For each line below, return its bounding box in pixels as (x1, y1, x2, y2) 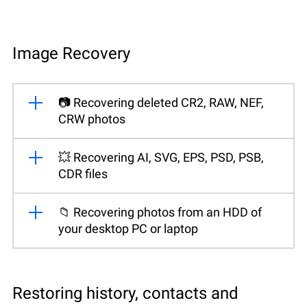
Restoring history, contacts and (12, 283, 238, 303)
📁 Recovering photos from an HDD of (58, 204, 262, 219)
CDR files (58, 166, 108, 181)
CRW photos (58, 111, 125, 126)
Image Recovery (12, 43, 130, 63)
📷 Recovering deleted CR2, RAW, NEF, (58, 95, 264, 110)
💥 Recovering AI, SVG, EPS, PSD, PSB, (58, 149, 264, 164)
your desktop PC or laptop (58, 221, 198, 236)
